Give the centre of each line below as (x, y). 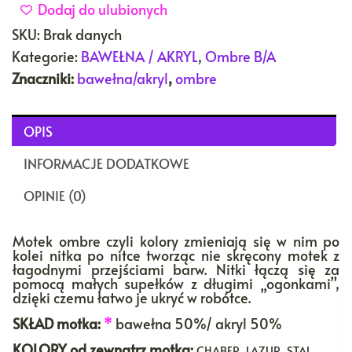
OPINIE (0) (55, 195)
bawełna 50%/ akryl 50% (197, 323)
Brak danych (82, 34)
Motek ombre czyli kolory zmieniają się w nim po (176, 240)
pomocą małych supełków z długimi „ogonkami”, (176, 283)
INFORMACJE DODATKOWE (106, 163)
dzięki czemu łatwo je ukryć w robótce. (132, 297)
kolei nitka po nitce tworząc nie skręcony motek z (176, 255)
